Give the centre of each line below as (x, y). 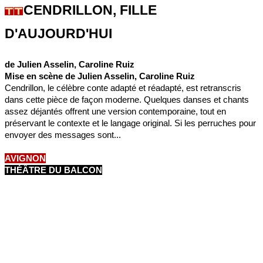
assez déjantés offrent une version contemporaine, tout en (115, 112)
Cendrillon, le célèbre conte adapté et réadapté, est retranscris (123, 88)
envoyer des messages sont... (63, 135)
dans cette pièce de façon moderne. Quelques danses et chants (127, 100)
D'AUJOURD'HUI (58, 33)
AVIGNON (25, 159)
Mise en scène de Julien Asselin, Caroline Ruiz (100, 76)
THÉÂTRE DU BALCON (53, 170)
